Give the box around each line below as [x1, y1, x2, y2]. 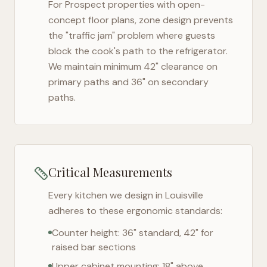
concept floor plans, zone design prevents [48, 14, 233, 26]
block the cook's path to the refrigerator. [48, 45, 228, 57]
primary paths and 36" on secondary [48, 76, 209, 88]
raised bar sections [52, 241, 136, 253]
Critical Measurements [48, 164, 172, 180]
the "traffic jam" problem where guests [48, 29, 215, 42]
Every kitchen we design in [48, 189, 165, 201]
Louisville [165, 189, 203, 201]
